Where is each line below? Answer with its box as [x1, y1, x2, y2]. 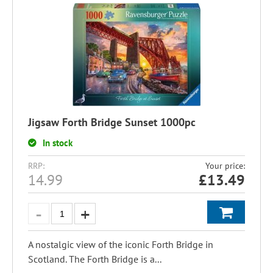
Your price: [205, 160, 245, 171]
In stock [43, 137, 73, 149]
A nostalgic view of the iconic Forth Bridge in [28, 238, 213, 250]
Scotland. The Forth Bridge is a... [28, 253, 161, 265]
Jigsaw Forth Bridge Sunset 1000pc [28, 115, 196, 129]
